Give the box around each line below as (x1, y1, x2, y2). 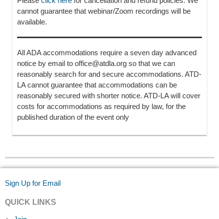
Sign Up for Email (5, 179, 61, 188)
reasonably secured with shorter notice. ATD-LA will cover (17, 91, 200, 100)
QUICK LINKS (5, 198, 56, 207)
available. (17, 18, 47, 26)
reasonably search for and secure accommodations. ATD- (17, 70, 201, 79)
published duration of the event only (17, 113, 129, 122)
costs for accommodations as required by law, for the (17, 102, 186, 111)
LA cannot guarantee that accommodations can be (17, 81, 177, 89)
